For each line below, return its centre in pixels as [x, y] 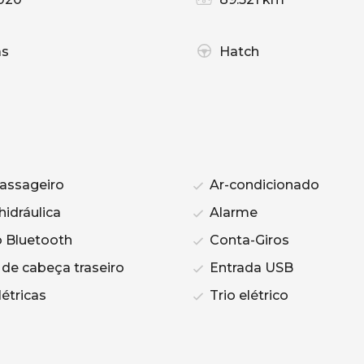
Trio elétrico [247, 296]
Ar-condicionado [263, 185]
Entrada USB [250, 268]
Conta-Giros [248, 240]
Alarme [232, 213]
